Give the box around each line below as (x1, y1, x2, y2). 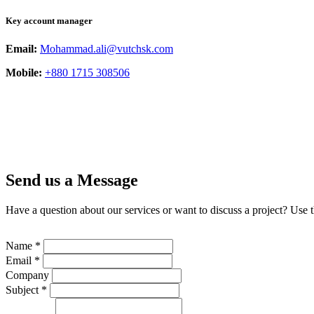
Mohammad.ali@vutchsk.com (40, 42, 173, 55)
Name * (6, 240, 41, 252)
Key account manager (6, 15, 93, 27)
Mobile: (6, 66, 42, 78)
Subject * (6, 284, 47, 296)
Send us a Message (6, 171, 138, 190)
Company (6, 269, 49, 282)
